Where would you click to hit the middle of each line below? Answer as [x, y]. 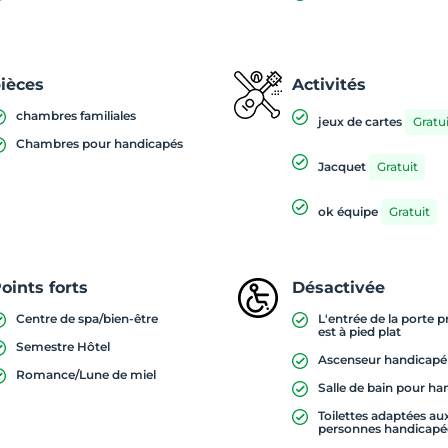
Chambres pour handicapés [100, 143]
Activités [329, 84]
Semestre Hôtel [63, 346]
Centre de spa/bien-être [87, 318]
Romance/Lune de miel [86, 374]
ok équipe [348, 211]
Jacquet [342, 166]
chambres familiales [76, 115]
